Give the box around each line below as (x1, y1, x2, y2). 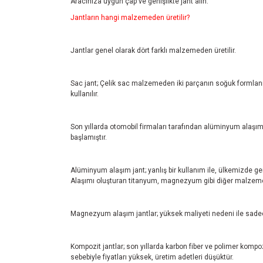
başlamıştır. (70, 133, 107, 141)
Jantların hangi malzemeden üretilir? (70, 14, 190, 22)
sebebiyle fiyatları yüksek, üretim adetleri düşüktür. (70, 253, 234, 261)
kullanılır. (70, 90, 99, 98)
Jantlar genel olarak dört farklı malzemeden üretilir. (70, 46, 236, 55)
